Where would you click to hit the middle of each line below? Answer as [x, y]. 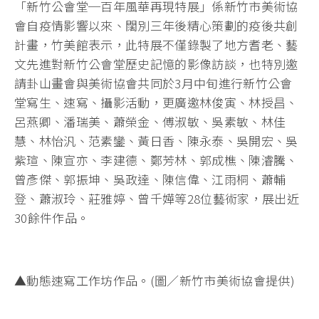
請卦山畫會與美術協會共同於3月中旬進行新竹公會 [153, 83]
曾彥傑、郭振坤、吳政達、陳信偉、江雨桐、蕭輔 [150, 179]
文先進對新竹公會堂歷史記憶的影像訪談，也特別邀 [156, 64]
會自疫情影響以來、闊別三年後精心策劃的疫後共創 [156, 26]
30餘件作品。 [52, 218]
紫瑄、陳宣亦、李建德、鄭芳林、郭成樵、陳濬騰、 [156, 160]
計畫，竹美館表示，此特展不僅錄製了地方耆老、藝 [156, 45]
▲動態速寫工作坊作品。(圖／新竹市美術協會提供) [155, 281]
